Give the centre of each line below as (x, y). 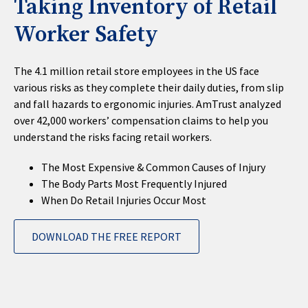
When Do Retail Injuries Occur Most (124, 200)
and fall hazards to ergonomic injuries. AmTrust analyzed (147, 104)
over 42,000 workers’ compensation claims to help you (141, 120)
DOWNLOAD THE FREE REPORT (107, 236)
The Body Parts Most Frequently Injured (134, 184)
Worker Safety (86, 35)
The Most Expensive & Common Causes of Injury (153, 167)
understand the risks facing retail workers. (113, 137)
